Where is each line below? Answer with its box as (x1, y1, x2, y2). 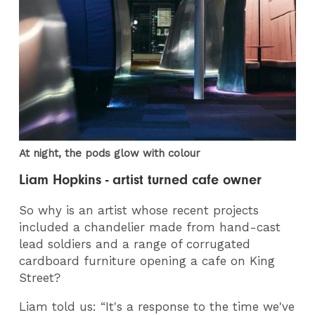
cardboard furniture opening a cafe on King (19, 254, 276, 269)
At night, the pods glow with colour (19, 146, 201, 160)
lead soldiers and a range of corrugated (19, 237, 251, 252)
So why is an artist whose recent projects (19, 203, 259, 218)
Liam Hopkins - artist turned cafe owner (19, 172, 262, 188)
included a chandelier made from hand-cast (19, 220, 281, 235)
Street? (19, 271, 61, 285)
